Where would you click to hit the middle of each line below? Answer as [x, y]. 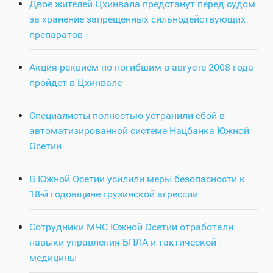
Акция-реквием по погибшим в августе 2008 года [141, 68]
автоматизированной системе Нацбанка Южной [139, 131]
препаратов [56, 35]
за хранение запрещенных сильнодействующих [137, 19]
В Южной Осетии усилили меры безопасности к [137, 179]
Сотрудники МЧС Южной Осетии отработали [131, 227]
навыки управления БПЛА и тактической [123, 243]
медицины [53, 258]
